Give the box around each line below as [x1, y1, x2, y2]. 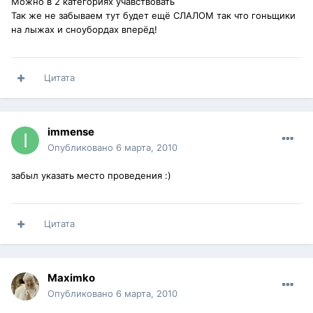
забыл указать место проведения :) [11, 170, 171, 182]
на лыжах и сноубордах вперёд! [11, 24, 157, 36]
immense [48, 125, 94, 139]
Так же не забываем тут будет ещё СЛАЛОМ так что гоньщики [11, 10, 296, 22]
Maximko [48, 271, 95, 285]
